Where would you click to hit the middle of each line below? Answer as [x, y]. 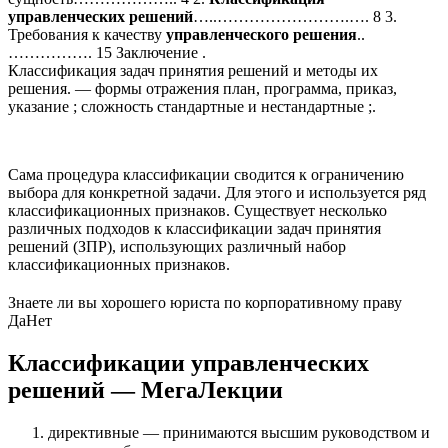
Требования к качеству [87, 35]
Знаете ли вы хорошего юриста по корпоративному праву [205, 303]
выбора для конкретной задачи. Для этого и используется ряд [217, 193]
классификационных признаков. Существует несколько [197, 211]
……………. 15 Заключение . [107, 53]
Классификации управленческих [188, 363]
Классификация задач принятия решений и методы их [193, 71]
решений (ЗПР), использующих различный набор [177, 247]
